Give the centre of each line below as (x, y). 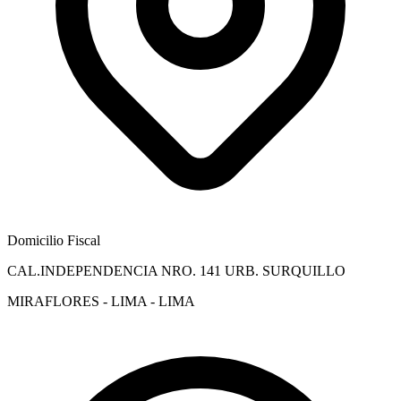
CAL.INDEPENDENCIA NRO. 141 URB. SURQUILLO (176, 270)
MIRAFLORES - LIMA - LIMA (101, 301)
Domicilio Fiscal (54, 240)
